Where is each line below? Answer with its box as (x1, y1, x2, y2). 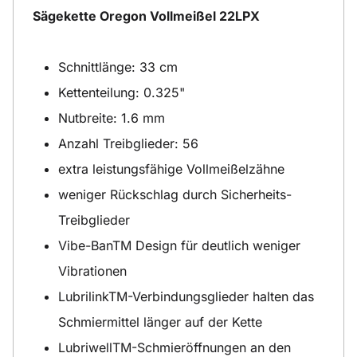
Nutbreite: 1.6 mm (58, 109, 165, 126)
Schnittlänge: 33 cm (58, 58, 178, 75)
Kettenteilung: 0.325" (58, 84, 185, 100)
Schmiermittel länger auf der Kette (58, 313, 262, 330)
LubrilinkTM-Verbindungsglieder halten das (58, 288, 314, 304)
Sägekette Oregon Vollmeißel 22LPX (33, 7, 260, 24)
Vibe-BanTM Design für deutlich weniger (58, 237, 300, 253)
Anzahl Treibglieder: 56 (58, 135, 198, 151)
